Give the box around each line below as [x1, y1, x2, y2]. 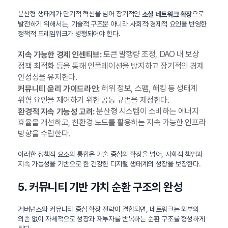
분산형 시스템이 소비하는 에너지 [94, 106, 199, 116]
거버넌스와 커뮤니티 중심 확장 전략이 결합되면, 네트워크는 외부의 [18, 205, 199, 214]
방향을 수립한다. [18, 129, 70, 139]
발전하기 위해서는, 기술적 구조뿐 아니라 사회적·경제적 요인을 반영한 [18, 20, 207, 28]
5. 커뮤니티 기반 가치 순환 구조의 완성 [18, 180, 183, 194]
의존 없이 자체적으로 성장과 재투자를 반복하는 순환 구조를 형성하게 [18, 215, 205, 223]
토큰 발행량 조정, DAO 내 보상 [101, 49, 199, 59]
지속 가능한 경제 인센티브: [18, 49, 102, 60]
